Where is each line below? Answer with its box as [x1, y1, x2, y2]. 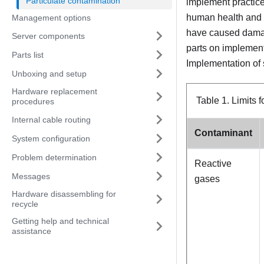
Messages [12, 171, 50, 181]
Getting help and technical [12, 216, 109, 226]
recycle [12, 199, 38, 209]
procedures [12, 97, 54, 106]
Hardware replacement [12, 87, 97, 96]
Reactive [194, 159, 232, 169]
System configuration [12, 133, 90, 143]
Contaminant [194, 128, 252, 138]
